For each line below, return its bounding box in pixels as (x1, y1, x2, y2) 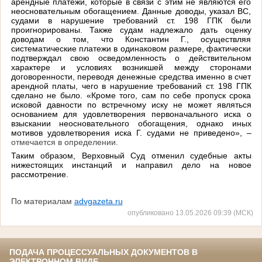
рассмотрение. (11, 169, 68, 179)
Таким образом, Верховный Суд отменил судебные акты (11, 150, 251, 160)
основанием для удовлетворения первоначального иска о (11, 109, 251, 119)
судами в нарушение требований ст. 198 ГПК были (11, 15, 251, 25)
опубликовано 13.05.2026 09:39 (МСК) (127, 209, 253, 217)
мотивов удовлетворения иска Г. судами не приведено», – (11, 127, 251, 137)
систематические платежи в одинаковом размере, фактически (11, 43, 251, 53)
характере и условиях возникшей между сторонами (11, 62, 251, 72)
